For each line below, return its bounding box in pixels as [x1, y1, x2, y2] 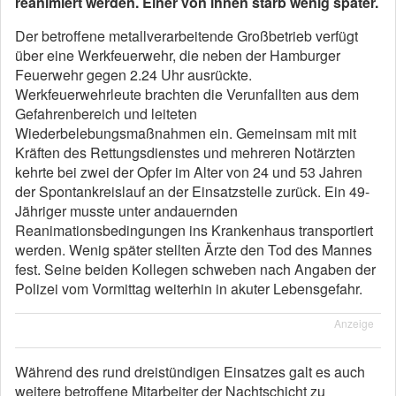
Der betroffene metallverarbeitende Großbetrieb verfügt [15, 26, 358, 46]
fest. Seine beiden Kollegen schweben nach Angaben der [15, 259, 376, 279]
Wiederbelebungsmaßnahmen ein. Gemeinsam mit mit [15, 123, 356, 143]
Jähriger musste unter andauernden [15, 201, 238, 221]
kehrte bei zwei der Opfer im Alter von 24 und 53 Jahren [15, 162, 362, 182]
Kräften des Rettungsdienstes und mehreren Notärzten [15, 142, 355, 163]
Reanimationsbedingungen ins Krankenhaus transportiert [15, 220, 373, 240]
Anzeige [334, 316, 374, 331]
